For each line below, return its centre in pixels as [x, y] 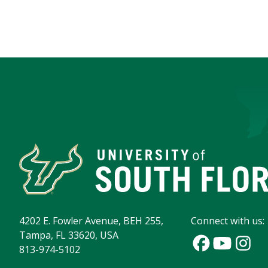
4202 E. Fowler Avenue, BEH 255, [91, 221]
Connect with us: [228, 221]
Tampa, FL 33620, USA [69, 235]
